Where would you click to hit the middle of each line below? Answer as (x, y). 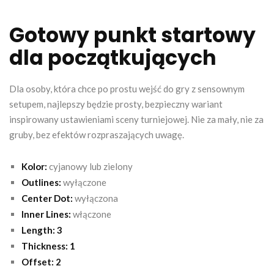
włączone (91, 214)
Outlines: (41, 182)
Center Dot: (47, 198)
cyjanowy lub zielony (90, 166)
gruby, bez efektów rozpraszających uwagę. (97, 134)
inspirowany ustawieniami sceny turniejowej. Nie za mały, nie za (136, 119)
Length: (38, 230)
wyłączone (84, 182)
